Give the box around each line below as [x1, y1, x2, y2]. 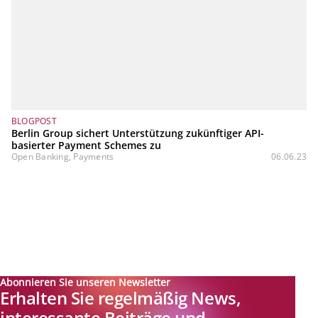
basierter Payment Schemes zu [11, 138, 161, 153]
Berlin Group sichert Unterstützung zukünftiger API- [11, 126, 264, 141]
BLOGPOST [11, 115, 57, 128]
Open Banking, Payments [11, 150, 114, 163]
